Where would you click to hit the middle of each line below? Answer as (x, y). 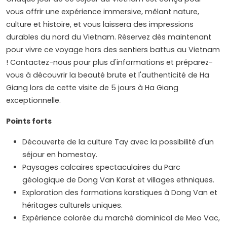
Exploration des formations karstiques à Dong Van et (120, 193)
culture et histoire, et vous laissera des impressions (100, 25)
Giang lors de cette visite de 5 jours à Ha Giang (92, 88)
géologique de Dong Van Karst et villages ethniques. (118, 180)
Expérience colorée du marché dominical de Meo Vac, (121, 218)
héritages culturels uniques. (72, 205)
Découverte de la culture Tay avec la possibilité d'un (118, 142)
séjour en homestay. (60, 155)
